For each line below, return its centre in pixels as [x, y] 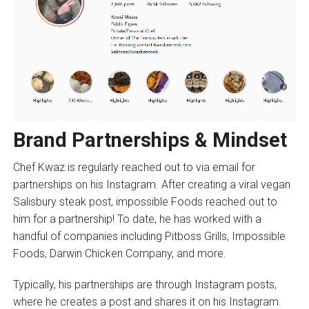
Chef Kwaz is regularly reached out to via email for [134, 168]
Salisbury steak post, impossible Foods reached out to [145, 202]
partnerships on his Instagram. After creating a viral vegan [151, 185]
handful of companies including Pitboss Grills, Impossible [149, 237]
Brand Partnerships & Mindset [150, 140]
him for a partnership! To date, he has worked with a [137, 219]
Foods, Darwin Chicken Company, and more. [122, 254]
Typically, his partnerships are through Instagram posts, [144, 285]
